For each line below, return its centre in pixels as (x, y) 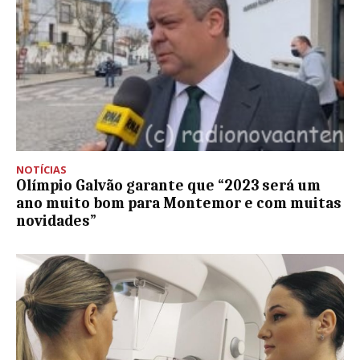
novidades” (56, 221)
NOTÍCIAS (41, 169)
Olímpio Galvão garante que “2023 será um (168, 185)
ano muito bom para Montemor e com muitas (179, 203)
